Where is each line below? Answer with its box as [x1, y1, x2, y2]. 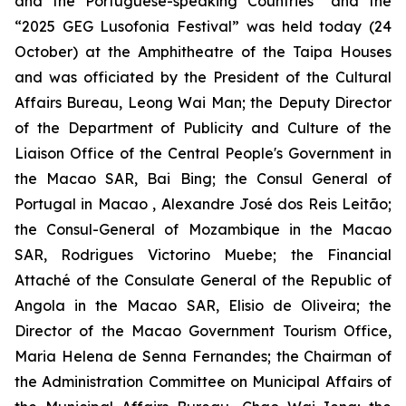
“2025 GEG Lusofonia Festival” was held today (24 [14, 17, 391, 35]
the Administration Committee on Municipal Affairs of [14, 372, 391, 391]
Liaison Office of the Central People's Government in [14, 144, 391, 162]
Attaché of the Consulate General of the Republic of [14, 271, 391, 289]
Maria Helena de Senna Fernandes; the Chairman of [14, 347, 391, 365]
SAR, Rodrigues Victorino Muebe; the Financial [14, 246, 391, 264]
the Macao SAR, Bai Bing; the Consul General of [14, 169, 391, 188]
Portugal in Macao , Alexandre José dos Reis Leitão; [14, 195, 391, 213]
